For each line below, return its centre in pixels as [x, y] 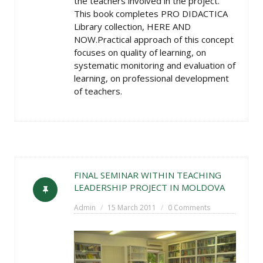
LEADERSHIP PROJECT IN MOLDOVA [149, 187]
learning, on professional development [151, 78]
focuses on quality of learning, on [140, 52]
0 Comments [189, 208]
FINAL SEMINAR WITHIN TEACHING [148, 175]
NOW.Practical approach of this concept [154, 39]
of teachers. [98, 91]
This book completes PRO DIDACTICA [151, 14]
